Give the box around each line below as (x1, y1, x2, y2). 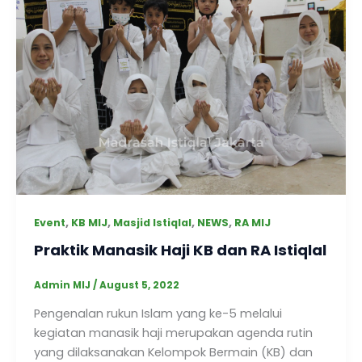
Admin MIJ (33, 279, 93, 293)
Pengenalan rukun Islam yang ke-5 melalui (33, 305, 282, 322)
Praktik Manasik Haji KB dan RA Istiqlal (33, 240, 326, 261)
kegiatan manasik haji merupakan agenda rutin (33, 325, 313, 342)
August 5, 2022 (99, 279, 179, 293)
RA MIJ (234, 215, 271, 229)
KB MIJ (70, 215, 107, 229)
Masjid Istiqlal (112, 215, 192, 229)
